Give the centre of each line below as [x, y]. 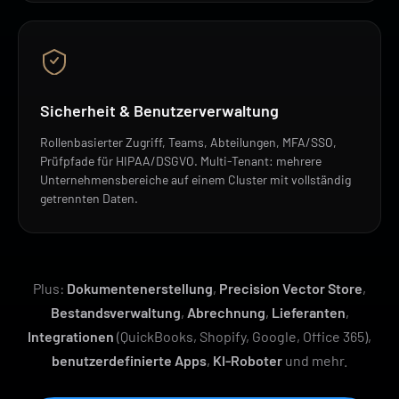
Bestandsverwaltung [115, 312]
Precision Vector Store [291, 288]
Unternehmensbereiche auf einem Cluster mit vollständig [195, 179]
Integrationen [71, 336]
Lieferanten [308, 312]
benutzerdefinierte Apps [129, 360]
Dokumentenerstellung [140, 288]
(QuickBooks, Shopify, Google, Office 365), [243, 336]
